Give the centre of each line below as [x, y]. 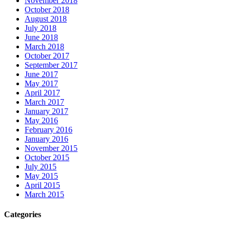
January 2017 [46, 111]
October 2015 [47, 158]
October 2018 [47, 10]
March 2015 [44, 195]
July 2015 [41, 167]
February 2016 [49, 130]
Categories [23, 215]
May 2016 [41, 121]
